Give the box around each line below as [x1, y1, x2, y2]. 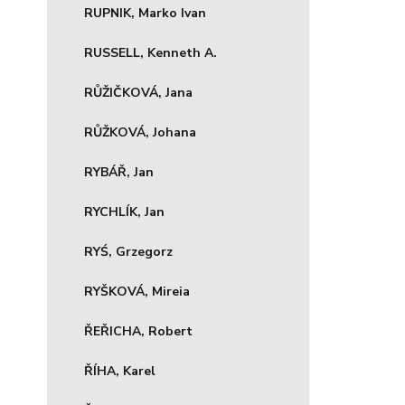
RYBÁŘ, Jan [84, 164, 154, 181]
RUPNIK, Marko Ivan [84, 5, 206, 22]
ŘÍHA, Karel [84, 363, 155, 380]
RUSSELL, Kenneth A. [84, 44, 217, 61]
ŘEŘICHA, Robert [84, 323, 193, 340]
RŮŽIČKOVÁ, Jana [84, 84, 193, 101]
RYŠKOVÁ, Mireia [84, 283, 190, 300]
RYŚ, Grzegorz [84, 243, 173, 260]
